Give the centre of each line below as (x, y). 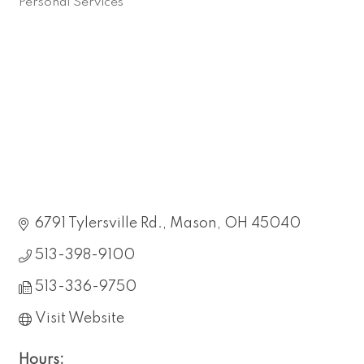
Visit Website (80, 319)
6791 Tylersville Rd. (99, 224)
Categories (60, 14)
